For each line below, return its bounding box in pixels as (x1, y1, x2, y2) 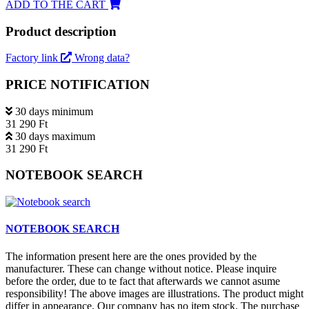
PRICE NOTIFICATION (6, 77, 150, 92)
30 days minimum (15, 105, 93, 117)
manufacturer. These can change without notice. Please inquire (6, 262, 277, 275)
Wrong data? (74, 52, 130, 64)
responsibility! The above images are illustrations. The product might (6, 287, 303, 299)
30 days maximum (15, 130, 95, 142)
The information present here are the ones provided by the (6, 250, 257, 262)
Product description (6, 23, 117, 39)
